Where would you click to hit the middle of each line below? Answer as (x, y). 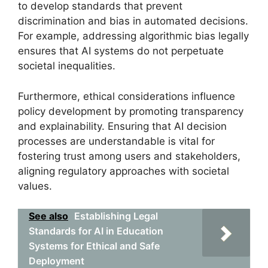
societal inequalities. (67, 66)
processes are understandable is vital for (116, 141)
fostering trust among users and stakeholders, (129, 156)
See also (48, 216)
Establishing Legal (116, 216)
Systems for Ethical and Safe (94, 246)
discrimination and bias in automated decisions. (133, 21)
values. (35, 186)
